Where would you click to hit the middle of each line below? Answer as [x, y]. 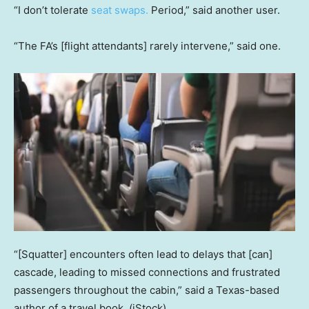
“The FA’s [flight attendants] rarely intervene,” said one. [147, 46]
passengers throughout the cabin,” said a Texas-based [147, 290]
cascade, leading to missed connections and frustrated [147, 272]
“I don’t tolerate [52, 10]
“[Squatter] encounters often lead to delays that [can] [143, 254]
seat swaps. [120, 10]
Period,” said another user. [214, 10]
